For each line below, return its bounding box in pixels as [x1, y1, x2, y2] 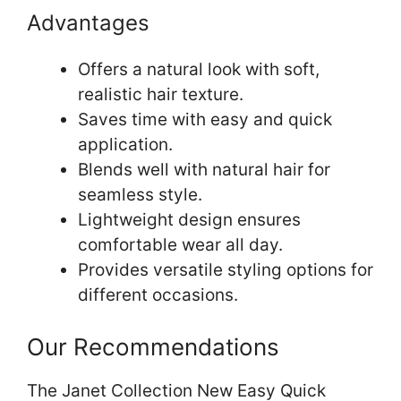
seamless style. [78, 183, 202, 205]
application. [78, 133, 173, 155]
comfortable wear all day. [78, 234, 283, 255]
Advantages [27, 9, 149, 36]
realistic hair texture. [78, 83, 243, 105]
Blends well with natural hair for [78, 158, 330, 180]
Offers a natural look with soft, [78, 58, 320, 80]
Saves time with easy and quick [78, 108, 332, 130]
